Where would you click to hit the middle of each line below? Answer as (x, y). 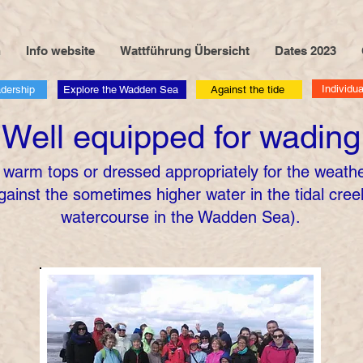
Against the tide (248, 89)
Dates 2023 (305, 51)
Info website (60, 51)
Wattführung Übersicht (185, 51)
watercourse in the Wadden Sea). (181, 217)
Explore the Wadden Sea (120, 89)
